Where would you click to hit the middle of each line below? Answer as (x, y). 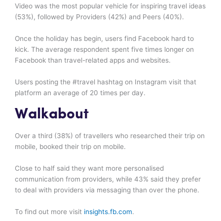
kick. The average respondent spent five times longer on (104, 50)
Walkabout (52, 114)
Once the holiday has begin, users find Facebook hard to (104, 39)
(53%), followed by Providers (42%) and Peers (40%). (99, 17)
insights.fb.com (108, 211)
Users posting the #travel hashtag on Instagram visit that (106, 82)
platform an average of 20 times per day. (80, 93)
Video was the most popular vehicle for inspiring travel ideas (110, 6)
